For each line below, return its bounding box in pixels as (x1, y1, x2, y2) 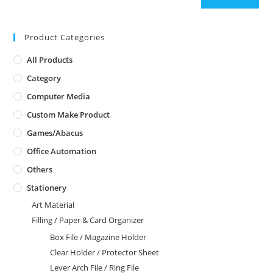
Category (27, 72, 62, 83)
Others (27, 163, 53, 175)
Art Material (32, 199, 75, 210)
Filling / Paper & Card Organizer (32, 214, 144, 225)
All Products (27, 54, 73, 65)
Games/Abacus (27, 127, 83, 138)
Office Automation (27, 145, 97, 157)
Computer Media (27, 90, 91, 102)
